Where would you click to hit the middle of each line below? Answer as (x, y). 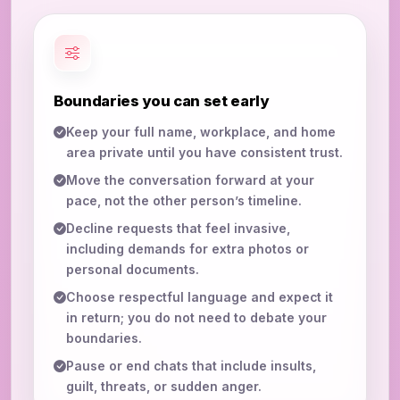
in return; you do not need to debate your (196, 318)
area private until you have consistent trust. (204, 153)
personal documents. (133, 270)
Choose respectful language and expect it (200, 297)
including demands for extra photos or (187, 249)
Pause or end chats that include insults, (191, 366)
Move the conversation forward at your (190, 180)
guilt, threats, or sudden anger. (164, 387)
